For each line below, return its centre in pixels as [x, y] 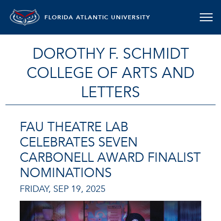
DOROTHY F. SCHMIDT [110, 54]
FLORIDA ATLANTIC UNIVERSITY [97, 17]
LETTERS [110, 92]
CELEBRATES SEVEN [79, 143]
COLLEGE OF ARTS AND [110, 73]
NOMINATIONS [66, 173]
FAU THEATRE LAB [74, 127]
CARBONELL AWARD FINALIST [110, 158]
